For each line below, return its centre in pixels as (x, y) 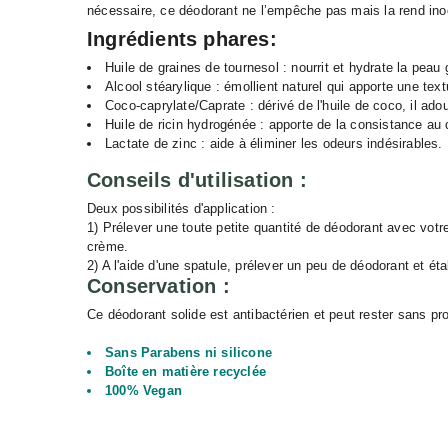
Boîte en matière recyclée (185, 371)
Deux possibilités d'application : (181, 208)
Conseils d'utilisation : (197, 180)
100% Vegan (143, 390)
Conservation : (158, 286)
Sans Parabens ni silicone (188, 352)
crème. (108, 246)
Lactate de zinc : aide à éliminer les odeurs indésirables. (274, 143)
